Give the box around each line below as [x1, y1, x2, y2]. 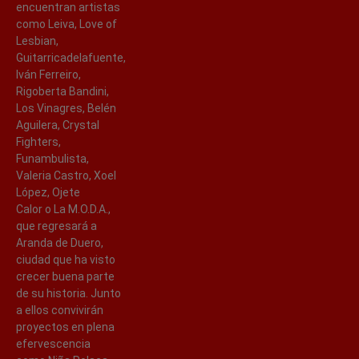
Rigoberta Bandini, [16, 84, 109, 98]
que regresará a [16, 219, 97, 232]
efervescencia [16, 337, 91, 350]
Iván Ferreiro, [16, 67, 81, 81]
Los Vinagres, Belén [16, 101, 116, 115]
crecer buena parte [16, 269, 115, 283]
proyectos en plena [16, 320, 115, 333]
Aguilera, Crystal [16, 118, 99, 131]
